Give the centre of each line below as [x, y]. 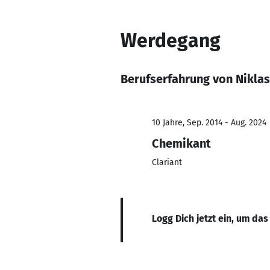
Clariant [167, 162]
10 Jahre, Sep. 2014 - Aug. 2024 [209, 123]
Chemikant [181, 143]
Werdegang [171, 40]
